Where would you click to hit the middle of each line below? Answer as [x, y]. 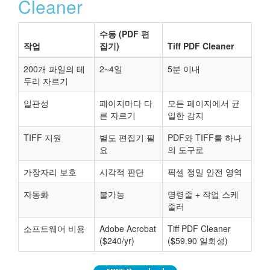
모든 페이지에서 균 [204, 103]
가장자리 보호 [50, 172]
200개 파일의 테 [54, 69]
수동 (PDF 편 [124, 34]
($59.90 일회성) [198, 241]
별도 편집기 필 [127, 138]
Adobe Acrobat [128, 229]
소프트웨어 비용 [54, 229]
